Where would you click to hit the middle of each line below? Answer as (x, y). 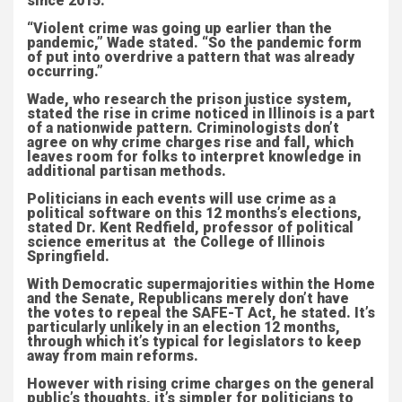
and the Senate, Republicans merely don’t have (188, 298)
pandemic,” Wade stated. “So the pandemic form (194, 43)
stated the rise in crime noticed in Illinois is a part (201, 114)
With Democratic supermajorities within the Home (201, 284)
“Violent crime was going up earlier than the (179, 28)
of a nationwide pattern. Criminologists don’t (183, 128)
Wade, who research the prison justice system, (189, 99)
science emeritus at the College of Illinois (176, 242)
